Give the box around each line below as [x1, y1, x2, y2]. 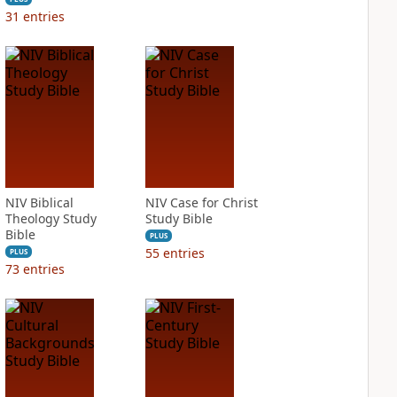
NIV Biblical [4, 194, 74, 211]
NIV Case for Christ [144, 194, 258, 211]
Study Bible [144, 210, 213, 227]
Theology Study [4, 210, 97, 227]
